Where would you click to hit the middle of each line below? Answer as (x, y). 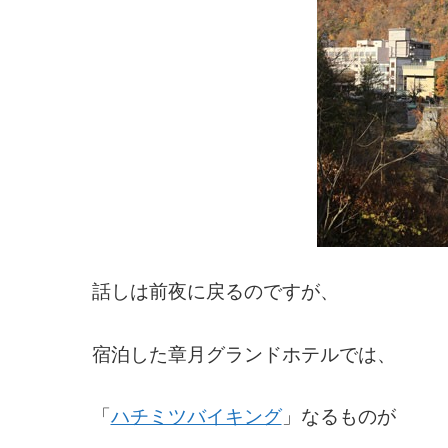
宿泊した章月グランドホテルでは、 (243, 354)
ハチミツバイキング (196, 417)
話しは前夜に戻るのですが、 (215, 292)
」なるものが (338, 417)
